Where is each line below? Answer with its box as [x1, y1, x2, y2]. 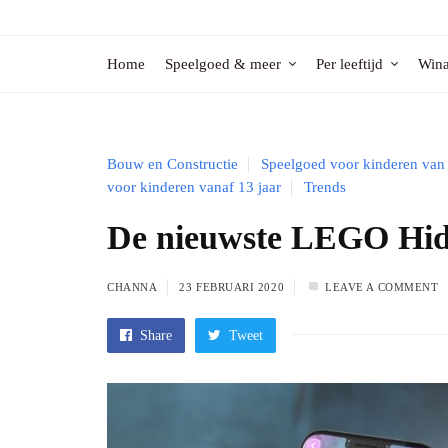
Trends [304, 179, 346, 195]
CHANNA [107, 281, 158, 293]
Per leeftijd [316, 56, 383, 72]
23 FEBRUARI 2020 [179, 281, 285, 293]
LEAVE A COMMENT [325, 281, 439, 293]
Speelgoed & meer [165, 56, 281, 72]
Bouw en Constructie [107, 156, 238, 172]
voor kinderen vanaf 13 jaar [107, 179, 281, 195]
